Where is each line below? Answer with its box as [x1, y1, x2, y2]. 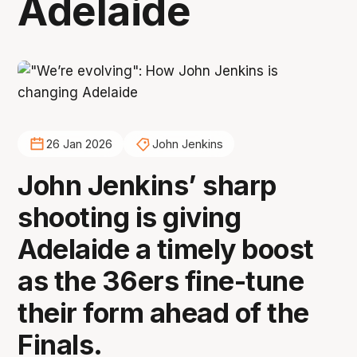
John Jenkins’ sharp [18, 168, 277, 202]
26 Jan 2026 [45, 137, 112, 151]
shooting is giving [18, 200, 241, 233]
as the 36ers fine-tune [18, 264, 304, 297]
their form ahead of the [18, 296, 309, 329]
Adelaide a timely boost [18, 232, 314, 265]
